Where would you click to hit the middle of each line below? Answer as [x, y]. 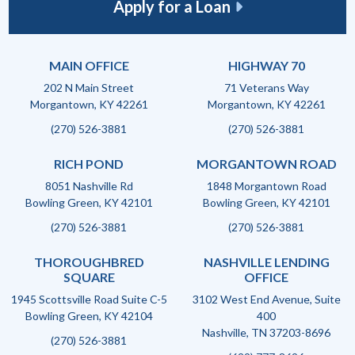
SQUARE [89, 277]
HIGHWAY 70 [266, 65]
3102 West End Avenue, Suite [266, 299]
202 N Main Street [89, 88]
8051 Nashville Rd [89, 186]
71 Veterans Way [266, 88]
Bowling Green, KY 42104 [89, 316]
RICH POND [89, 164]
